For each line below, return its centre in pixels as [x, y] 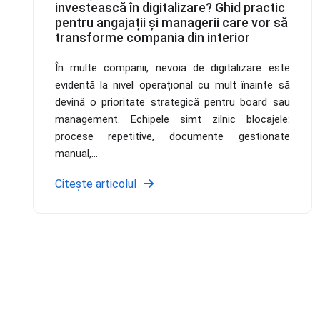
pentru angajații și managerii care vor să [171, 22]
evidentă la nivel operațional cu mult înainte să [172, 85]
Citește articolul [95, 184]
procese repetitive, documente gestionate [172, 136]
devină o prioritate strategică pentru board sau [172, 102]
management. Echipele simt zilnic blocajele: [172, 119]
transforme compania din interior [152, 37]
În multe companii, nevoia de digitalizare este [172, 67]
